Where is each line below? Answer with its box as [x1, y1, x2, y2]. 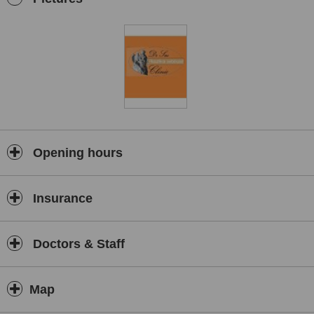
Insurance [29, 191, 93, 205]
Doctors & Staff [29, 237, 125, 251]
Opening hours [29, 146, 123, 160]
